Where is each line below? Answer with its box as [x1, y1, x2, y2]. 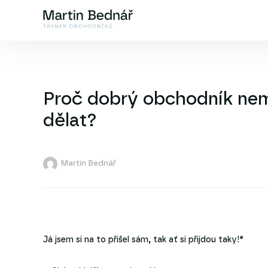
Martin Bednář [61, 160, 116, 167]
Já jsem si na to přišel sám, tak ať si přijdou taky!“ [43, 236, 243, 244]
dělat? [43, 112, 97, 130]
